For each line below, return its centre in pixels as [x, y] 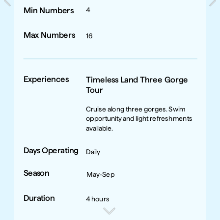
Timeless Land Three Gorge [137, 80]
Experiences [46, 79]
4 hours [98, 199]
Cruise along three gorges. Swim [136, 109]
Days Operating [51, 151]
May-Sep [100, 174]
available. [99, 128]
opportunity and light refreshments [139, 118]
